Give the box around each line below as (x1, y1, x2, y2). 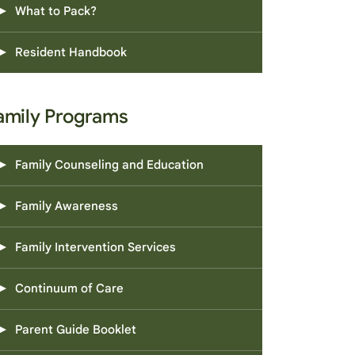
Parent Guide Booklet (15, 323, 136, 337)
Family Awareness (15, 199, 118, 213)
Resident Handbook (15, 45, 127, 59)
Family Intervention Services (15, 240, 176, 254)
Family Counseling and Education (15, 158, 204, 172)
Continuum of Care (15, 281, 124, 296)
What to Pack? (15, 4, 97, 18)
